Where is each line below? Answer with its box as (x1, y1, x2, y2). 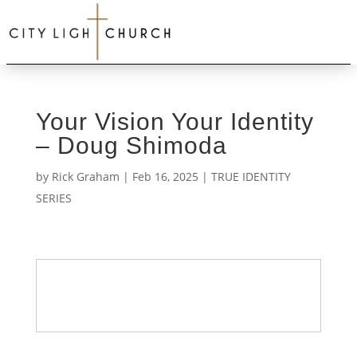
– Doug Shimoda (35, 132, 227, 159)
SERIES (35, 190, 72, 206)
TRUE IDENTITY (210, 169, 291, 184)
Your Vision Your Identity (35, 108, 314, 135)
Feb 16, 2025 (131, 169, 198, 184)
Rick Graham (51, 169, 120, 184)
